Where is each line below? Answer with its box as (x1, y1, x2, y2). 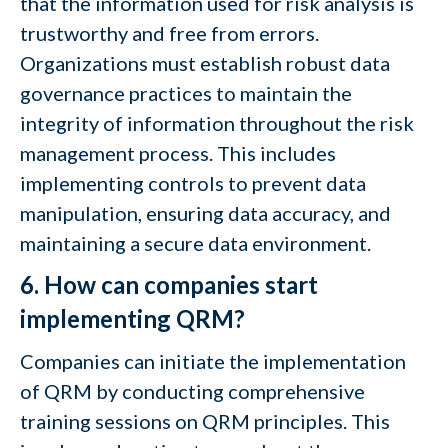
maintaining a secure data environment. (20, 231, 371, 255)
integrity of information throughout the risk (20, 111, 414, 135)
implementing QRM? (20, 304, 245, 333)
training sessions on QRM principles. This (20, 409, 390, 433)
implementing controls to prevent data (20, 171, 366, 195)
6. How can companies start (20, 270, 318, 299)
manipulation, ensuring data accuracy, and (20, 201, 391, 225)
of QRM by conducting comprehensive (20, 379, 365, 403)
